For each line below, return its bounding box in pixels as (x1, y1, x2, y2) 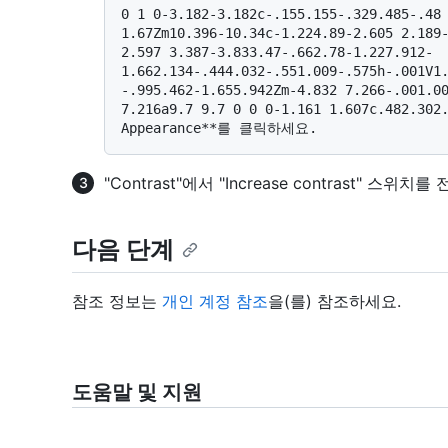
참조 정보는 (72, 290, 162, 311)
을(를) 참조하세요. (268, 290, 401, 311)
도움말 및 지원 (72, 379, 202, 404)
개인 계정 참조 (162, 290, 268, 311)
